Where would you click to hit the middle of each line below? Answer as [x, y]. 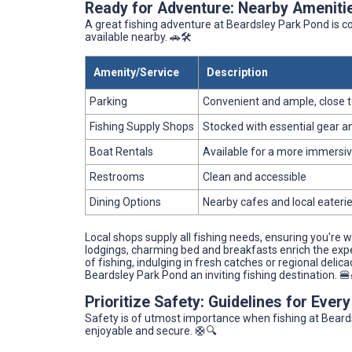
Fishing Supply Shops [142, 127]
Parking [108, 102]
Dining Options [125, 202]
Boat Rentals [121, 152]
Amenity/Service [136, 73]
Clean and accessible [255, 177]
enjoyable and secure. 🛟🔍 [151, 331]
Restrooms [117, 177]
